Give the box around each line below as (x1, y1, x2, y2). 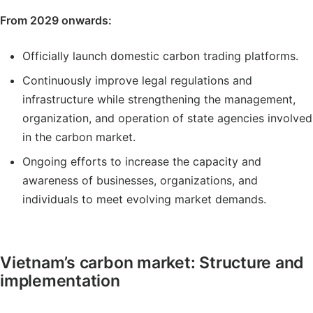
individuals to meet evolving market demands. (22, 192, 266, 206)
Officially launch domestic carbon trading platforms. (22, 49, 298, 63)
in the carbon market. (22, 130, 136, 144)
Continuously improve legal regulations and (22, 73, 252, 87)
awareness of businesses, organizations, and (22, 173, 258, 187)
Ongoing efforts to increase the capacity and (22, 154, 261, 168)
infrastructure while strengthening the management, (22, 92, 296, 106)
